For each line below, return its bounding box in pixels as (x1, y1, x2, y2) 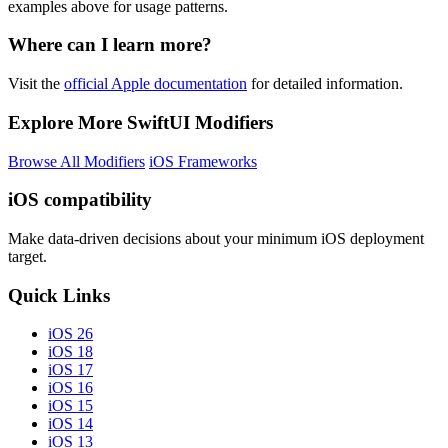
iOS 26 (48, 325, 93, 343)
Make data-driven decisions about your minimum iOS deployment (8, 229, 424, 247)
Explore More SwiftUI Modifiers (8, 111, 273, 133)
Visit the (8, 75, 64, 93)
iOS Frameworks (149, 152, 257, 170)
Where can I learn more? (8, 34, 212, 56)
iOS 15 (48, 397, 93, 415)
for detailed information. (247, 75, 403, 93)
